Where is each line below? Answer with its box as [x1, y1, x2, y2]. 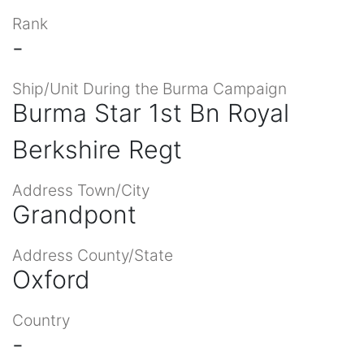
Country [12, 310, 70, 330]
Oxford [12, 264, 90, 294]
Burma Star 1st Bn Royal [12, 97, 289, 128]
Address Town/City [12, 180, 149, 200]
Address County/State [12, 245, 173, 265]
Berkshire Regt [12, 134, 182, 164]
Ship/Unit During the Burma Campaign [12, 78, 287, 98]
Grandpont [12, 199, 136, 229]
